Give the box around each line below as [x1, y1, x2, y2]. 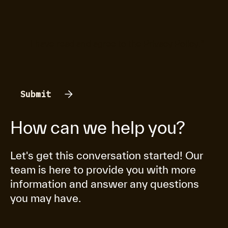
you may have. [10, 192, 81, 204]
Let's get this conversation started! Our [10, 149, 203, 161]
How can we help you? [10, 118, 185, 137]
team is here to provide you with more [10, 163, 196, 176]
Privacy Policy [144, 39, 198, 48]
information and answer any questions [10, 178, 199, 190]
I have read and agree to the [31, 39, 144, 48]
